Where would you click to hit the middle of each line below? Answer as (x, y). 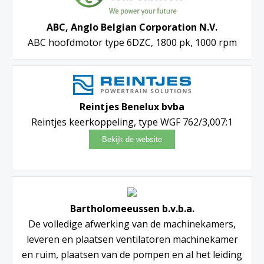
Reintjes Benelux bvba (132, 106)
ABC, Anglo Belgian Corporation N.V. (132, 27)
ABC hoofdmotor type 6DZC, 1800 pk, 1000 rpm (132, 42)
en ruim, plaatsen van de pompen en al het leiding (132, 254)
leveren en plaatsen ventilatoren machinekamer (132, 239)
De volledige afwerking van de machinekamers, (132, 224)
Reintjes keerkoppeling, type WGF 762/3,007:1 (132, 122)
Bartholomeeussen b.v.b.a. (132, 208)
